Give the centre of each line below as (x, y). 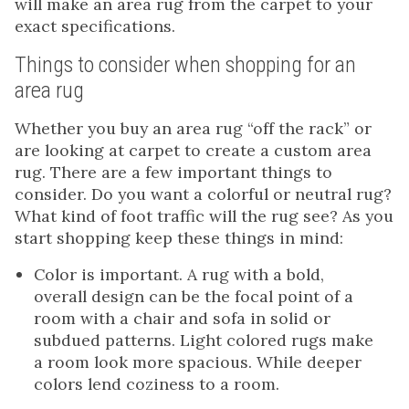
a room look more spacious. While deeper (198, 362)
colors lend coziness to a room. (157, 383)
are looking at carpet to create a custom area (193, 150)
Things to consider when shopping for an (185, 64)
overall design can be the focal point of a (194, 296)
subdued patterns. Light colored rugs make (204, 340)
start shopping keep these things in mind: (179, 237)
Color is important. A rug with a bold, (179, 274)
